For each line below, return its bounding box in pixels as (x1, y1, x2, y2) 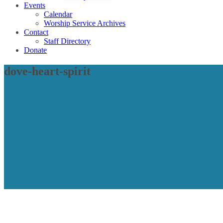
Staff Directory (44, 36, 91, 45)
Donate (24, 45, 47, 54)
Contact (24, 27, 48, 36)
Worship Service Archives (44, 18, 125, 27)
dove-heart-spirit (4, 64, 91, 78)
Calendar (44, 9, 72, 18)
